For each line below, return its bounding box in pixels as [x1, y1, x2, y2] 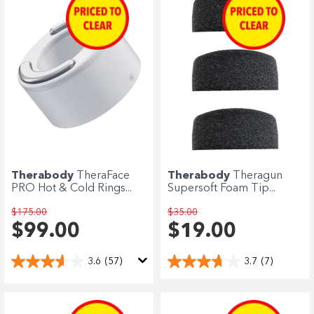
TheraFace [76, 170, 130, 182]
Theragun [233, 170, 282, 182]
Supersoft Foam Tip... [168, 183, 275, 195]
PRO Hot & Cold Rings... [11, 183, 132, 195]
